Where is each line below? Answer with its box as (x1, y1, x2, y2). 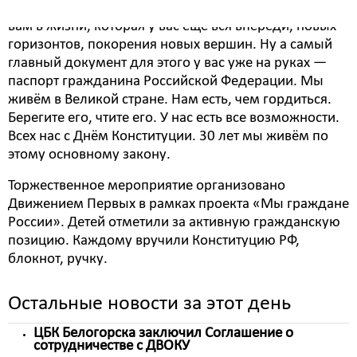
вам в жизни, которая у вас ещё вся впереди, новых (8, 19, 336, 34)
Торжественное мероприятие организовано (8, 178, 285, 194)
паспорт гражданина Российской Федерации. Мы (8, 74, 324, 89)
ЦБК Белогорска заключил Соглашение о (33, 326, 293, 341)
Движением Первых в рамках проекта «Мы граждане (8, 197, 349, 212)
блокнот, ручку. (8, 252, 108, 267)
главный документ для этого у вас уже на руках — (8, 56, 327, 71)
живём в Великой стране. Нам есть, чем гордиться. (8, 92, 331, 108)
